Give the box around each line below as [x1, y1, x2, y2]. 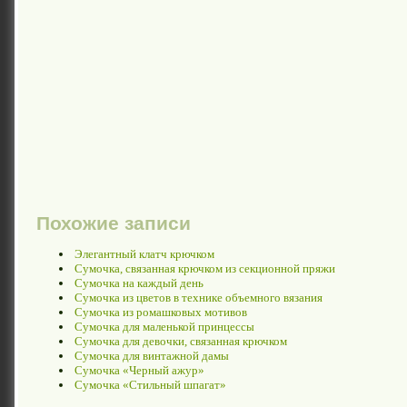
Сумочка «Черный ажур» [74, 363, 204, 378]
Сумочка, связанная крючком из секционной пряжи [74, 262, 335, 276]
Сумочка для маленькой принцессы [74, 320, 254, 334]
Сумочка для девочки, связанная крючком [74, 334, 287, 349]
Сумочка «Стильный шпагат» [74, 378, 226, 392]
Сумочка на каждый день [74, 276, 203, 291]
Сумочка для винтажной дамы [74, 349, 229, 363]
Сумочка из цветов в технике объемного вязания [74, 291, 323, 305]
